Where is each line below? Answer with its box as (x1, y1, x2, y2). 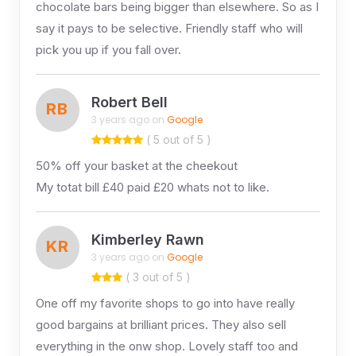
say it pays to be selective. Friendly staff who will (35, 20, 303, 36)
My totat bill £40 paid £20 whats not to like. (35, 179, 269, 195)
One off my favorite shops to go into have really (35, 295, 295, 311)
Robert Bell (91, 94, 168, 111)
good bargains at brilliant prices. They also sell (35, 316, 286, 332)
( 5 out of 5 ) (142, 132, 211, 146)
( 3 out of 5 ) (122, 269, 191, 284)
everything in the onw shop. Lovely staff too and (35, 338, 298, 354)
